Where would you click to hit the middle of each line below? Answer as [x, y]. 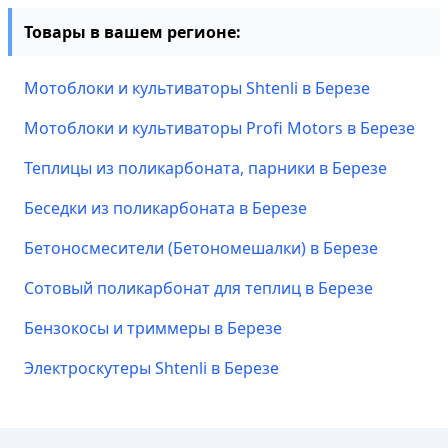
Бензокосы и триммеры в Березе [153, 328]
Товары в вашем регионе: [132, 32]
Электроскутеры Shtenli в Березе [151, 368]
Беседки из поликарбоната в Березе [165, 208]
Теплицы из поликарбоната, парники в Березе [205, 168]
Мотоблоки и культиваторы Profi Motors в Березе [219, 128]
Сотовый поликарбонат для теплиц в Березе [198, 288]
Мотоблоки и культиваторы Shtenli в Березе [197, 88]
